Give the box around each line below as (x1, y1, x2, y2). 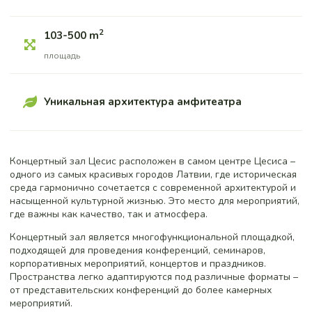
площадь (44, 49, 80, 61)
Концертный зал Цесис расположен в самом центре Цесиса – (10, 154, 295, 168)
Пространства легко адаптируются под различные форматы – (10, 270, 298, 283)
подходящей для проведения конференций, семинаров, (10, 243, 265, 257)
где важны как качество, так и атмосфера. (10, 207, 208, 221)
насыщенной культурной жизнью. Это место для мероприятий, (10, 194, 299, 208)
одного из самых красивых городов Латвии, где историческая (10, 167, 297, 181)
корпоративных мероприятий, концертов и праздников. (10, 256, 266, 270)
